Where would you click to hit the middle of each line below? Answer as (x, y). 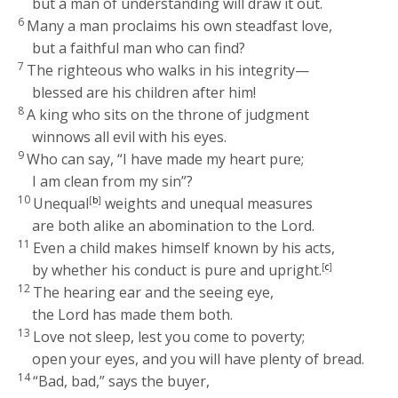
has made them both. (161, 314)
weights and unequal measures (207, 203)
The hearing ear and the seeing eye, (154, 292)
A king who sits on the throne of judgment (168, 114)
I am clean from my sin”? (113, 181)
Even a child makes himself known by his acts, (184, 247)
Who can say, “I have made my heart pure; (166, 159)
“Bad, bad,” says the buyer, (122, 381)
